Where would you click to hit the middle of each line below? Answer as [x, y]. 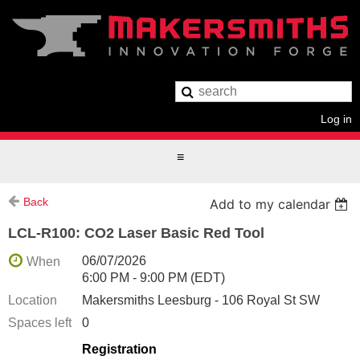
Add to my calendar [270, 204]
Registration [119, 349]
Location [33, 300]
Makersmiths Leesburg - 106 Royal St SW [201, 300]
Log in [336, 119]
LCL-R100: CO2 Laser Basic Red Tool [136, 233]
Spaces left [40, 322]
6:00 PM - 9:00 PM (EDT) [153, 277]
